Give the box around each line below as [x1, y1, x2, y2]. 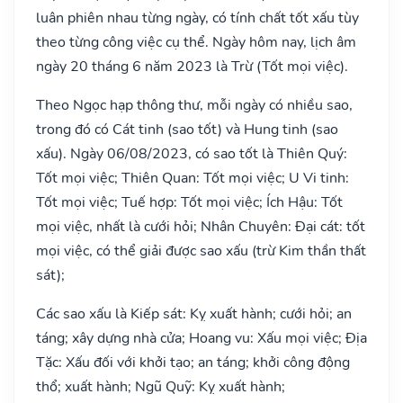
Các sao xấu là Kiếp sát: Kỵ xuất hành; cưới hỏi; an [36, 303, 352, 324]
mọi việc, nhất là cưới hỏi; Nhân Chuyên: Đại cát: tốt [36, 216, 365, 237]
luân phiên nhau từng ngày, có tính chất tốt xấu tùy [36, 7, 359, 28]
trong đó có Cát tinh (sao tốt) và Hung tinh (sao [36, 119, 338, 139]
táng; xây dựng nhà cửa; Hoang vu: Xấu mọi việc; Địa [36, 327, 367, 348]
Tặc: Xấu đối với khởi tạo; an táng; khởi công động [36, 352, 350, 372]
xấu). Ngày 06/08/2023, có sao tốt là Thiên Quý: [36, 143, 347, 164]
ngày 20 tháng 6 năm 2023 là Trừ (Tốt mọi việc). [36, 56, 348, 76]
